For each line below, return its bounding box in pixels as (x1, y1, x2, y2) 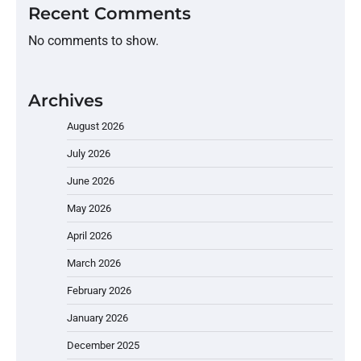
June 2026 (67, 174, 114, 187)
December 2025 (67, 338, 139, 351)
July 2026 (67, 147, 110, 160)
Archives (28, 89, 103, 110)
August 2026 (67, 119, 124, 132)
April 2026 (67, 229, 112, 242)
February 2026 (67, 284, 131, 297)
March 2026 (67, 256, 121, 269)
